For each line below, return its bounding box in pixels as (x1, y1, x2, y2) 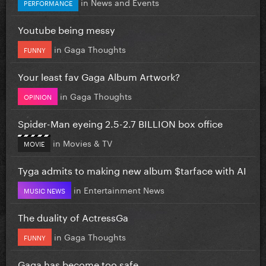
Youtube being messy (18, 21, 115, 36)
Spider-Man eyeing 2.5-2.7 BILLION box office (18, 115, 223, 130)
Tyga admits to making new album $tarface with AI (18, 161, 246, 177)
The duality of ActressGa (18, 208, 128, 224)
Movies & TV (63, 135, 112, 149)
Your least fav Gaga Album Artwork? (18, 68, 180, 83)
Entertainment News (84, 182, 164, 196)
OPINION (24, 90, 52, 102)
